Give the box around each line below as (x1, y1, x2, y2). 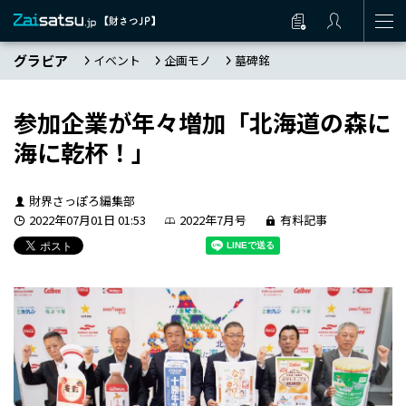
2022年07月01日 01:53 (28, 211, 146, 228)
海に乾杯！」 (14, 135, 155, 169)
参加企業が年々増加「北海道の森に (14, 105, 391, 139)
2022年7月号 (179, 211, 246, 228)
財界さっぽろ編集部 (28, 192, 135, 209)
